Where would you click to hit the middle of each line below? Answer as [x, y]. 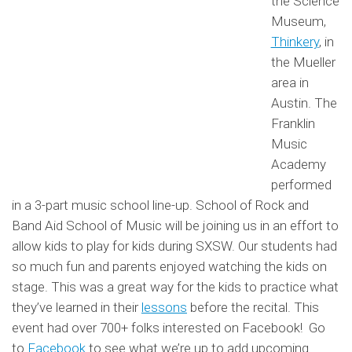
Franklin [293, 123]
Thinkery [295, 41]
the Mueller [303, 62]
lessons [164, 307]
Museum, [298, 21]
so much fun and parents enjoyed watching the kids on [169, 266]
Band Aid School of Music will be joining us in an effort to [175, 225]
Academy [298, 164]
